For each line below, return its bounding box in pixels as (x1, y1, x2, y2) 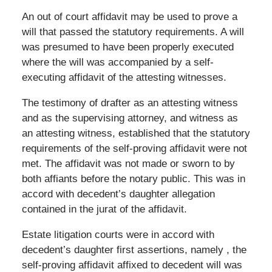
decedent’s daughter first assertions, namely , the (21, 243, 246, 256)
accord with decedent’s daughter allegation (21, 188, 215, 200)
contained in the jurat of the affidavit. (21, 203, 187, 215)
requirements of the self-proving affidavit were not (21, 142, 247, 154)
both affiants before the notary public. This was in (21, 172, 245, 185)
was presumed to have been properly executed (21, 41, 234, 53)
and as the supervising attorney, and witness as (21, 112, 238, 124)
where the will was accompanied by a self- (21, 56, 214, 68)
